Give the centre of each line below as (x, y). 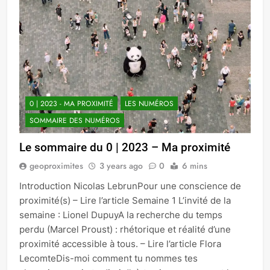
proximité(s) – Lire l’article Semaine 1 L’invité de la (125, 200)
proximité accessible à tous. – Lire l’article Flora (120, 243)
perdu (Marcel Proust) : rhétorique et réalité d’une (125, 229)
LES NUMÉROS (149, 103)
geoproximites (56, 165)
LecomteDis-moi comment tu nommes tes (108, 258)
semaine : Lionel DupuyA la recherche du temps (121, 215)
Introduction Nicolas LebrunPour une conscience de (130, 186)
